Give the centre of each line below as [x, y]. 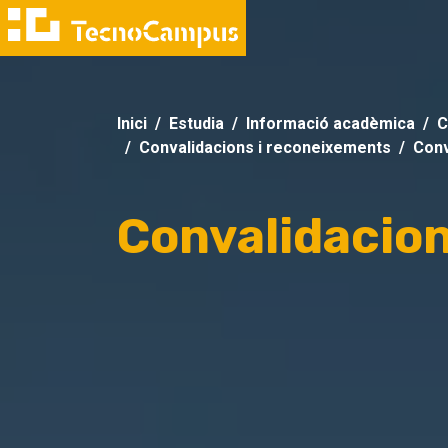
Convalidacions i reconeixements [265, 147]
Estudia [196, 123]
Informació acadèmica [330, 123]
